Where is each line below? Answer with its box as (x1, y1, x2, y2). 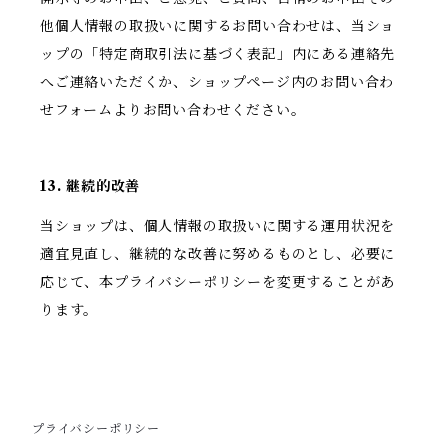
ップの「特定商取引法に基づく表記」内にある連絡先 (40, 45, 396, 64)
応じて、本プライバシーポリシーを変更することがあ (40, 273, 396, 292)
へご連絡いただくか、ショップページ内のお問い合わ (40, 73, 395, 92)
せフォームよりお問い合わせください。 (40, 101, 306, 120)
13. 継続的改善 (40, 177, 141, 196)
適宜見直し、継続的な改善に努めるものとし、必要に (40, 245, 396, 264)
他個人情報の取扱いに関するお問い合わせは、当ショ (40, 17, 396, 36)
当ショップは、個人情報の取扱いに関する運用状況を (40, 217, 396, 236)
